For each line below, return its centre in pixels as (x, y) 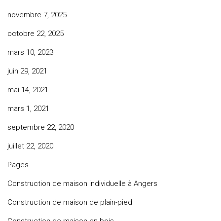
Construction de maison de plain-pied (70, 202)
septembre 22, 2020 (41, 127)
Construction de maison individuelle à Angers (82, 184)
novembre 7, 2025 (37, 15)
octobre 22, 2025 (36, 34)
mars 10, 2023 (30, 52)
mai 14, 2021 (28, 90)
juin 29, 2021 (27, 71)
